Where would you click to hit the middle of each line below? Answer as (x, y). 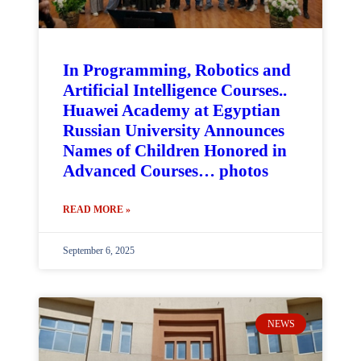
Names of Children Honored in (175, 151)
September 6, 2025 (99, 251)
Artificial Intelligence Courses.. (175, 90)
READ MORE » (97, 210)
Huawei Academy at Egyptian (172, 110)
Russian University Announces (174, 131)
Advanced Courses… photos (166, 171)
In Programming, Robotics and (177, 70)
